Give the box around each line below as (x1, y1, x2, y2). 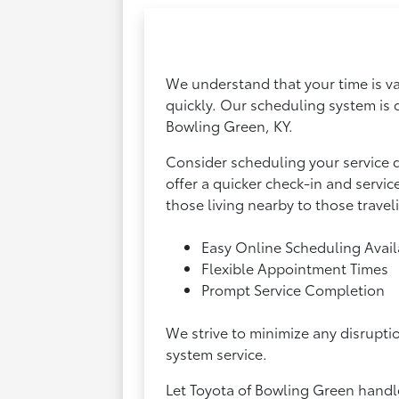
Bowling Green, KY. (166, 115, 294, 136)
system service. (166, 343, 268, 364)
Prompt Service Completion (201, 279, 386, 300)
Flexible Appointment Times (201, 257, 389, 279)
